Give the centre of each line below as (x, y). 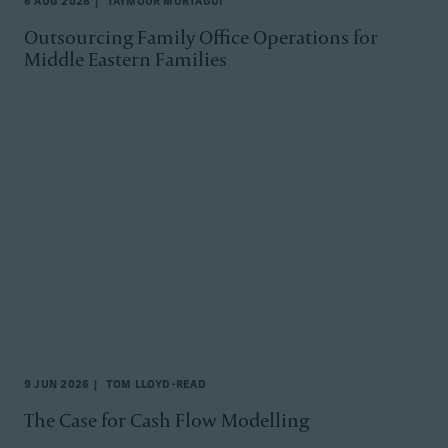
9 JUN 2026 (57, 385)
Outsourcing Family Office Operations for (201, 36)
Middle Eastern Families (125, 58)
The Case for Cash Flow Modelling (166, 419)
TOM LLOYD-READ (154, 385)
